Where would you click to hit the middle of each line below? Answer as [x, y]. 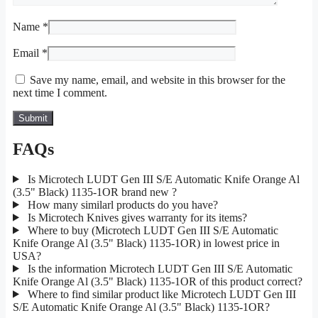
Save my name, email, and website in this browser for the [158, 79]
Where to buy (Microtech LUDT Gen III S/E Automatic [151, 230]
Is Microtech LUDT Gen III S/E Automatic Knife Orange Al [162, 179]
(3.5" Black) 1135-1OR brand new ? [95, 192]
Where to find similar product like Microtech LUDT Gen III [160, 294]
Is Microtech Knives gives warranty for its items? [136, 217]
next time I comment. [60, 92]
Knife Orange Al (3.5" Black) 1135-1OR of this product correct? [158, 281]
